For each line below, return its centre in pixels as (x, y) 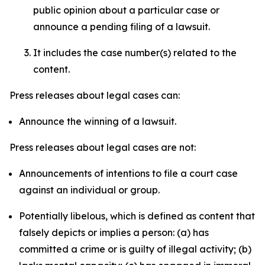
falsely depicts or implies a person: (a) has (114, 232)
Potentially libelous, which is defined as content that (137, 216)
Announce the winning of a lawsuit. (98, 121)
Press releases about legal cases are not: (103, 147)
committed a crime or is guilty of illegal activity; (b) (135, 249)
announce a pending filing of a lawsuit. (123, 27)
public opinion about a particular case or (126, 10)
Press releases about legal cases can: (95, 95)
